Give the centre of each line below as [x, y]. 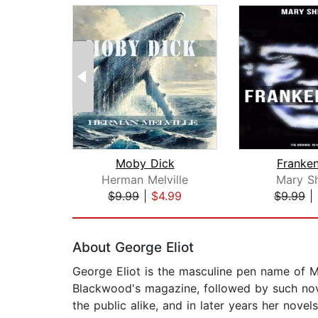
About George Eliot [133, 248]
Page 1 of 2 [103, 211]
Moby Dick [145, 164]
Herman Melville [145, 180]
